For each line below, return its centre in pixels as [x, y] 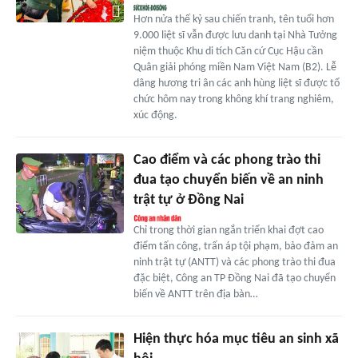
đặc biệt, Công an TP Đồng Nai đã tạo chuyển [234, 278]
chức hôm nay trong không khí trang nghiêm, [233, 99]
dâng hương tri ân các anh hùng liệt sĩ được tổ [236, 83]
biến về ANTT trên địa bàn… [195, 294]
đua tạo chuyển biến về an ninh [228, 180]
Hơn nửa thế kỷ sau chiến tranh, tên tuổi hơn [233, 19]
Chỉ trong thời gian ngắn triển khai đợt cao [228, 230]
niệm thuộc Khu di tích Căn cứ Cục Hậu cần [228, 51]
